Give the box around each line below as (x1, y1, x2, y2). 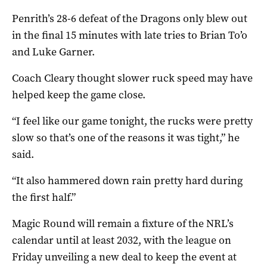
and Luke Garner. (12, 44, 95, 59)
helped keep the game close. (12, 87, 145, 102)
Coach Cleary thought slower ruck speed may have (12, 70, 253, 85)
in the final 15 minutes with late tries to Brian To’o (12, 27, 247, 42)
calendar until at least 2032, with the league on (12, 232, 231, 247)
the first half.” (12, 190, 76, 204)
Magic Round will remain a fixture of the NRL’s (12, 216, 234, 231)
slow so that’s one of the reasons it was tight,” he (12, 130, 240, 145)
